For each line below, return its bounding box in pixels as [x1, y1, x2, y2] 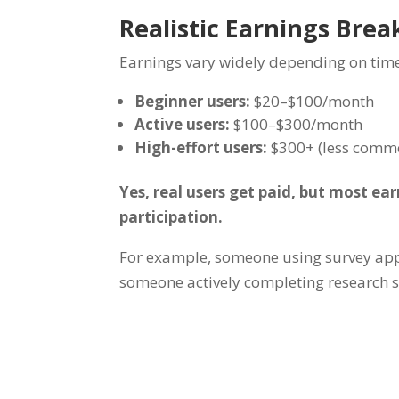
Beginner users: [134, 90, 251, 111]
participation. [119, 206, 224, 227]
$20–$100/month [250, 90, 375, 111]
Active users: [134, 113, 231, 134]
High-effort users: [134, 136, 268, 158]
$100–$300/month [230, 113, 363, 134]
